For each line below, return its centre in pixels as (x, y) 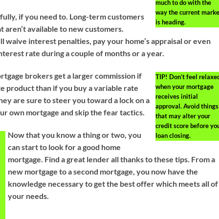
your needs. (29, 196)
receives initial (176, 96)
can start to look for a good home (65, 147)
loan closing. (173, 135)
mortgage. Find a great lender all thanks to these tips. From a (112, 159)
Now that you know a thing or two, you (75, 134)
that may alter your (183, 116)
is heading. (170, 22)
